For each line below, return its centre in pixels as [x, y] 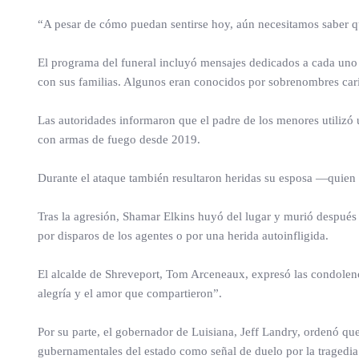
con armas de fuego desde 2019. [119, 139]
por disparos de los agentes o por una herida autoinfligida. [183, 236]
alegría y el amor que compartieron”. [130, 293]
